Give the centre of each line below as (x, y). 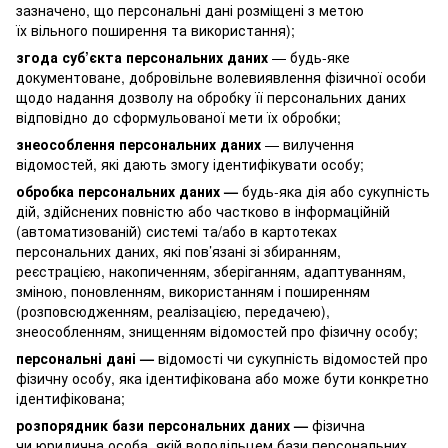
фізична (336, 424)
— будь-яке (309, 56)
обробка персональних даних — (127, 190)
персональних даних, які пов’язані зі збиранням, (178, 250)
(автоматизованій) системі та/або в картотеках (176, 230)
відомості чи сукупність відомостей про (291, 357)
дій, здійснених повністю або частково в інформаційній (203, 210)
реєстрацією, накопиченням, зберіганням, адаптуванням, (211, 270)
